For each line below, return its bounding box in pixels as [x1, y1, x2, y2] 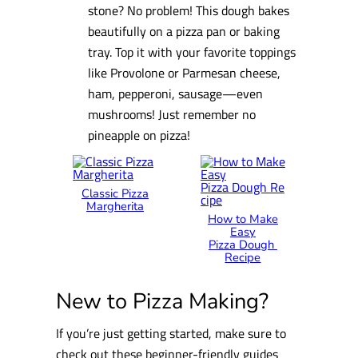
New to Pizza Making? [56, 285, 269, 316]
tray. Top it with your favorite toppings [88, 41, 296, 62]
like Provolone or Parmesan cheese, [88, 62, 281, 82]
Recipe [225, 249, 261, 266]
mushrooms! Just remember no [88, 103, 257, 124]
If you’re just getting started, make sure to [56, 323, 287, 344]
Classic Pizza [82, 185, 149, 202]
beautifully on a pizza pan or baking [88, 20, 280, 41]
